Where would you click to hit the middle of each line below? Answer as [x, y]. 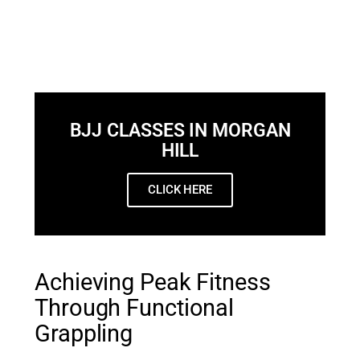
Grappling [84, 334]
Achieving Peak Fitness [153, 283]
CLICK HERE [180, 189]
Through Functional [135, 309]
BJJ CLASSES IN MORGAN [180, 130]
